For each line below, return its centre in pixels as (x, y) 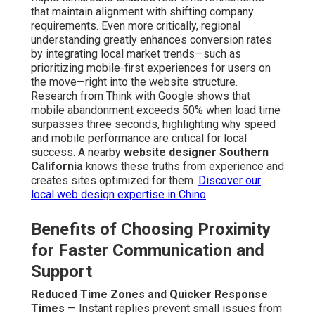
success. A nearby (77, 153)
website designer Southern (196, 153)
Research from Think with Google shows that (141, 96)
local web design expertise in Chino (118, 195)
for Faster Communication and (148, 251)
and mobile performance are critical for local (139, 139)
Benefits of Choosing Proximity (151, 230)
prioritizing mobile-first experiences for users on (151, 68)
